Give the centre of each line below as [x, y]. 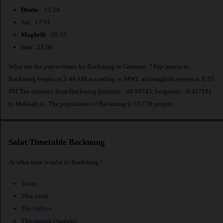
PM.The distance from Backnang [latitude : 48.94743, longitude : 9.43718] [110, 91]
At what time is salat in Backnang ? [56, 162]
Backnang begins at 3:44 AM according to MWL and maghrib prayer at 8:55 [111, 79]
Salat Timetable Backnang [57, 142]
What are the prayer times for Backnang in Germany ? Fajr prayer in [99, 66]
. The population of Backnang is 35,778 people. [110, 104]
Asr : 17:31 [36, 22]
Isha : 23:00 [37, 47]
